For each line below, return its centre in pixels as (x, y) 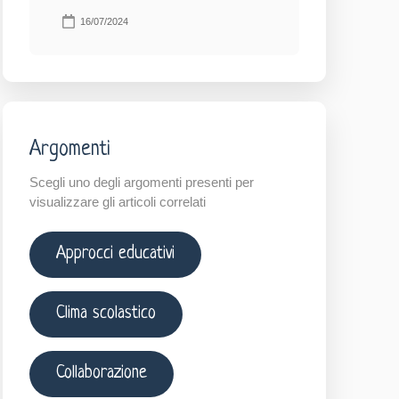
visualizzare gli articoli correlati (117, 202)
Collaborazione (101, 373)
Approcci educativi (115, 254)
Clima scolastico (106, 313)
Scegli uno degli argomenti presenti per (141, 182)
